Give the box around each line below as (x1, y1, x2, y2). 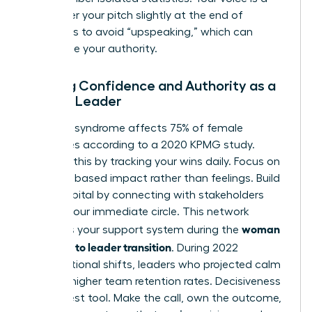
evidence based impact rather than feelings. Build (26, 173, 280, 185)
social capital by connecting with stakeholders (26, 189, 264, 201)
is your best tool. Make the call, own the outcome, (26, 292, 281, 304)
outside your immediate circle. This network (26, 206, 249, 218)
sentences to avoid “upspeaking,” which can (26, 26, 253, 38)
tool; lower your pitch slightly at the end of (26, 10, 243, 22)
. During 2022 (171, 242, 238, 254)
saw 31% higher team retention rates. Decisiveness (26, 276, 281, 288)
